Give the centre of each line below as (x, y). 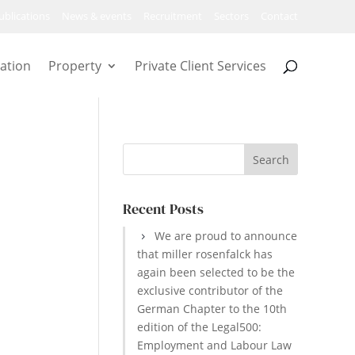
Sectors (231, 16)
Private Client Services (200, 66)
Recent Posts (164, 209)
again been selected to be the (216, 272)
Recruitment (173, 16)
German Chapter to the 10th (212, 309)
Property (74, 66)
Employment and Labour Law (215, 345)
